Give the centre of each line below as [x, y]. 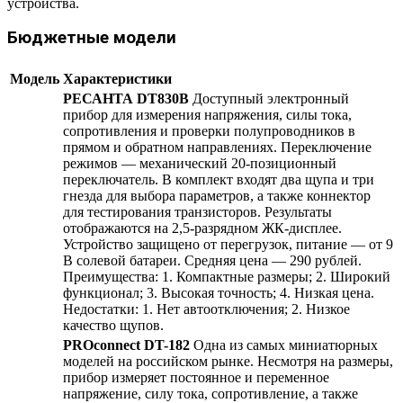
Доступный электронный [269, 99]
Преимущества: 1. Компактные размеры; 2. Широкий [227, 277]
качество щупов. [113, 326]
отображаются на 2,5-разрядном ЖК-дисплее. [202, 228]
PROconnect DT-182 [126, 345]
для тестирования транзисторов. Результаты [197, 212]
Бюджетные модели [92, 38]
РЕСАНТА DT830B [126, 99]
